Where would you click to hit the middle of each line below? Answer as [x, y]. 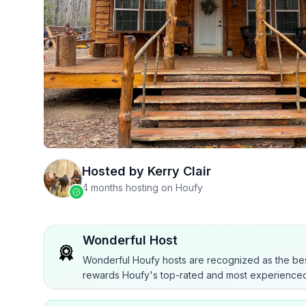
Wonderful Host [130, 240]
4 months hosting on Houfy [142, 187]
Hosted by [113, 171]
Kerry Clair [179, 171]
